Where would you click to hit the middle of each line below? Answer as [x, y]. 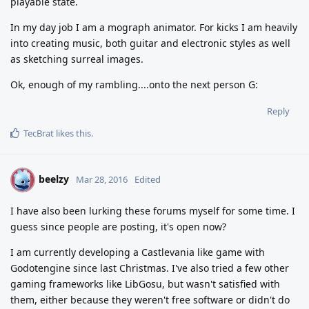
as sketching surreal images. [77, 59]
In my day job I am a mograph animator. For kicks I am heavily [154, 27]
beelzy [54, 179]
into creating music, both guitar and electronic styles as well [150, 43]
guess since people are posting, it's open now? [118, 226]
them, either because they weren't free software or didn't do [150, 299]
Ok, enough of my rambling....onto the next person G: [134, 84]
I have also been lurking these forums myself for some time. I [153, 210]
